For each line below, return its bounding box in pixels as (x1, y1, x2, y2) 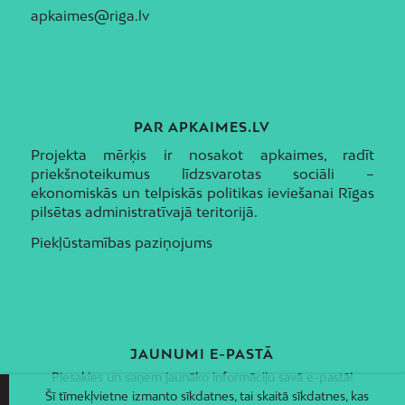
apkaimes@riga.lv (30, 7, 149, 24)
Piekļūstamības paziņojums (30, 233, 212, 250)
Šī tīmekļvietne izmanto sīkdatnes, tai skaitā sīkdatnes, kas (45, 388, 369, 403)
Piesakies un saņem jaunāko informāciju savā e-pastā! (51, 369, 353, 384)
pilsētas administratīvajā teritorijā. (30, 203, 258, 221)
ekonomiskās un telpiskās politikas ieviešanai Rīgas (30, 184, 375, 202)
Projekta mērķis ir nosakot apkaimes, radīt (30, 146, 375, 164)
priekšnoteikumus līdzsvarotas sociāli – (30, 165, 375, 183)
